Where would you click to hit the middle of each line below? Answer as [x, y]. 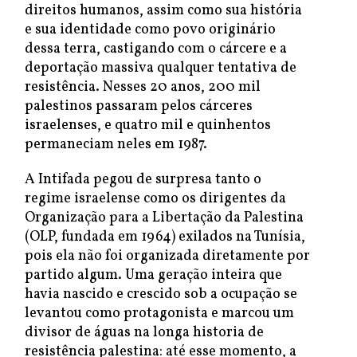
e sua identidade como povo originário [150, 30]
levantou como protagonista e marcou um [159, 314]
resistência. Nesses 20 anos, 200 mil [143, 87]
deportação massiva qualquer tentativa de [161, 68]
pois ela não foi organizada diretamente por [167, 256]
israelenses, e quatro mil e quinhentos [148, 126]
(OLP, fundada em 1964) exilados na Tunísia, [165, 237]
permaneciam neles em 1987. [116, 145]
